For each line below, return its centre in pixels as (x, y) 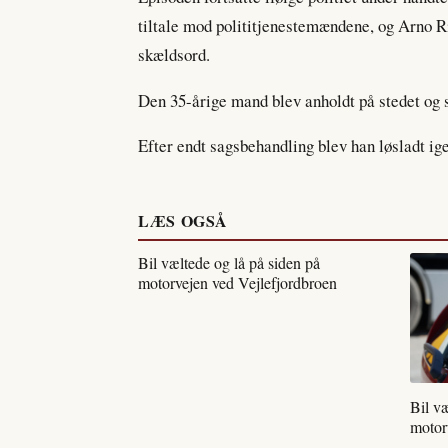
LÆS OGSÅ (183, 221)
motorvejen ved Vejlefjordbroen (237, 283)
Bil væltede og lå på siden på (229, 263)
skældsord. (174, 54)
